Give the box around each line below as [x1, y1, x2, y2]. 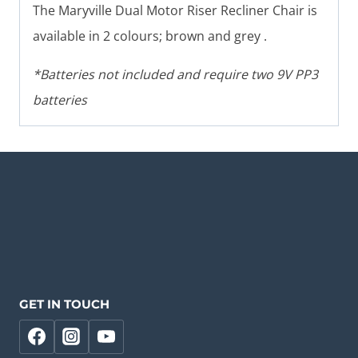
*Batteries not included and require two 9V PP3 [33, 65, 318, 83]
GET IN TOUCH [19, 296, 109, 312]
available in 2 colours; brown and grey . [33, 26, 267, 45]
